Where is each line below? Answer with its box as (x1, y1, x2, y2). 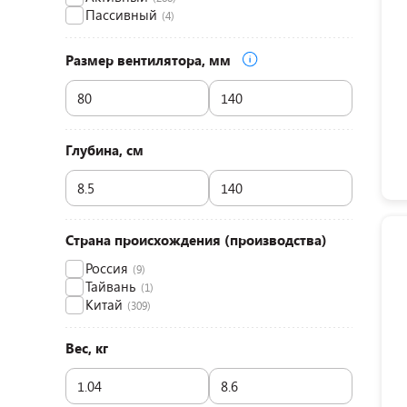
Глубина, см (65, 141, 144, 159)
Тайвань (85, 277, 136, 295)
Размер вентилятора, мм (65, 51, 234, 69)
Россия (85, 259, 128, 277)
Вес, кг (65, 339, 108, 357)
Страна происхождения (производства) (65, 231, 327, 249)
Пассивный (85, 5, 157, 24)
